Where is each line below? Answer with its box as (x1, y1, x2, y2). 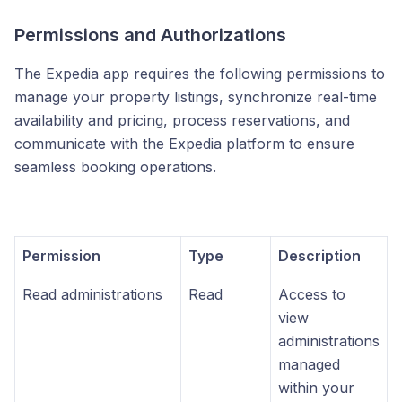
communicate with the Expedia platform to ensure (14, 135, 354, 153)
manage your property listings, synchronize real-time (14, 88, 377, 106)
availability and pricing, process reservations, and (14, 111, 350, 129)
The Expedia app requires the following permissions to (14, 65, 385, 83)
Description (278, 247, 361, 265)
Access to (278, 285, 345, 303)
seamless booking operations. (14, 158, 216, 176)
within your (278, 379, 354, 397)
